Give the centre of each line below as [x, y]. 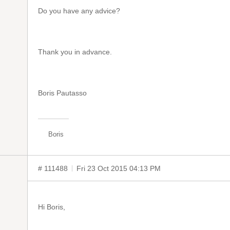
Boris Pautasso [62, 93]
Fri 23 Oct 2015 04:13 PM [119, 168]
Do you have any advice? [79, 11]
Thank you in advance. [75, 52]
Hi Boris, [52, 207]
